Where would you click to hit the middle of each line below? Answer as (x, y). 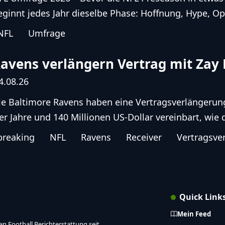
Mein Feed (194, 214)
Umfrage (47, 33)
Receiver (144, 137)
